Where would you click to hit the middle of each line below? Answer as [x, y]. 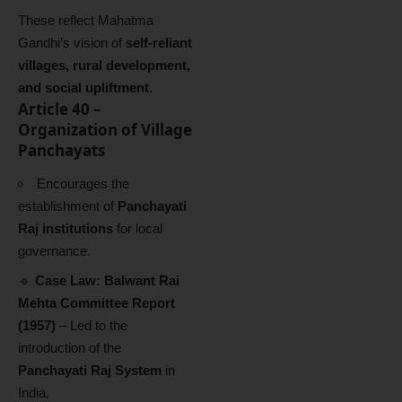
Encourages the [83, 184]
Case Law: [68, 280]
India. [34, 392]
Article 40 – [60, 109]
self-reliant [159, 42]
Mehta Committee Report [96, 302]
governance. [54, 251]
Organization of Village [105, 129]
